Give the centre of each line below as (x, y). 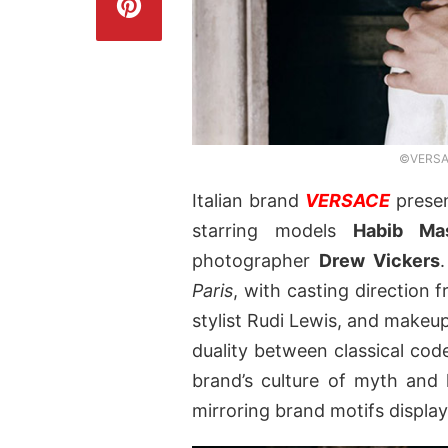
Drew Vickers (379, 261)
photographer (255, 261)
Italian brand (248, 201)
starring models (273, 231)
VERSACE (347, 201)
